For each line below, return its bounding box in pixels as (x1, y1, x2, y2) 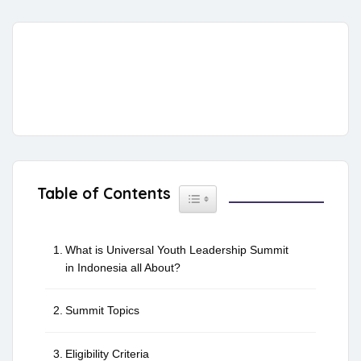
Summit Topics (64, 304, 139, 317)
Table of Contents (37, 184, 171, 204)
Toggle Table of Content (197, 188, 298, 201)
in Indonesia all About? (64, 261, 180, 275)
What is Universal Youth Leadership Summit (64, 243, 288, 257)
